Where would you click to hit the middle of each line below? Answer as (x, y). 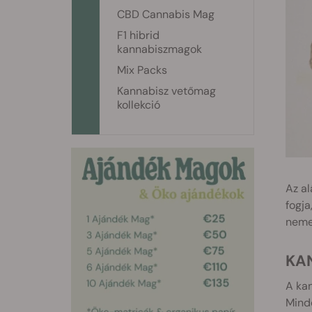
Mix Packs (142, 70)
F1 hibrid (138, 35)
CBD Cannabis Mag (166, 14)
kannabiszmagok (159, 49)
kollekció (139, 105)
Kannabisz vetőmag (166, 91)
